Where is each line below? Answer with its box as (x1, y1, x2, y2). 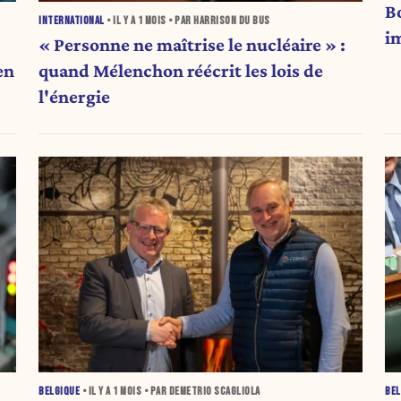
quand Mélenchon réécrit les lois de (38, 60, 324, 82)
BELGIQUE (38, 385, 81, 399)
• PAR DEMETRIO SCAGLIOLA (141, 385, 260, 399)
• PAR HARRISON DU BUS (166, 13, 270, 28)
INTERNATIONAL (38, 13, 105, 28)
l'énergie (38, 86, 111, 108)
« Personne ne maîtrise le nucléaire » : (38, 34, 346, 56)
